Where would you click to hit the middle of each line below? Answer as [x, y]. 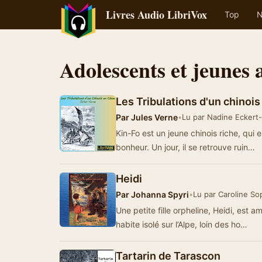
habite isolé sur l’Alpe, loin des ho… [182, 224]
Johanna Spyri [159, 194]
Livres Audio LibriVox [156, 15]
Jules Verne [154, 117]
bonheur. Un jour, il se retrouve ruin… [185, 147]
